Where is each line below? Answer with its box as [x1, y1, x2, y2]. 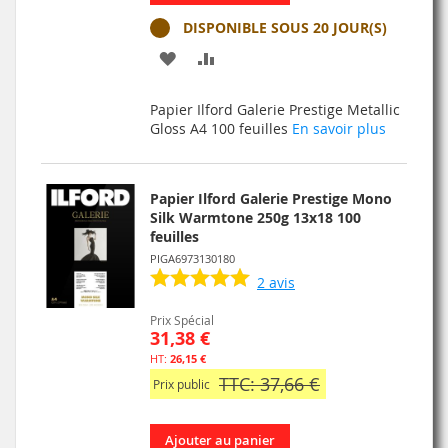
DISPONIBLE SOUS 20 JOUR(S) [183, 18, 387, 37]
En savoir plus [292, 119, 386, 138]
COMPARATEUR [214, 117, 325, 136]
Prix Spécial [150, 312, 214, 328]
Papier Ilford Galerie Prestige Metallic [150, 100, 400, 119]
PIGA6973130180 [150, 251, 235, 266]
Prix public [153, 376, 210, 392]
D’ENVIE [175, 187, 234, 206]
